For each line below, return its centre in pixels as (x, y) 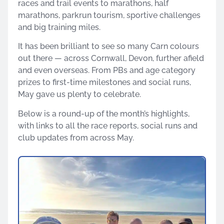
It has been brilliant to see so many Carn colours (108, 46)
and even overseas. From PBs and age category (107, 70)
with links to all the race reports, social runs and (108, 125)
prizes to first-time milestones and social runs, (104, 82)
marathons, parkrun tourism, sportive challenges (109, 15)
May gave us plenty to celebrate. (79, 94)
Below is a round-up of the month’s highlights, (104, 113)
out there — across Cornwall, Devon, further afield (111, 58)
